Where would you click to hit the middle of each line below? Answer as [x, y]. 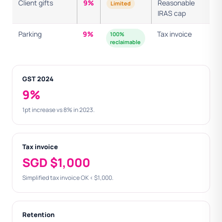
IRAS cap [172, 13]
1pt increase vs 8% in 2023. [58, 110]
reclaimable [125, 42]
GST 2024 [38, 79]
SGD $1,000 [56, 162]
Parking [30, 34]
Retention [38, 215]
